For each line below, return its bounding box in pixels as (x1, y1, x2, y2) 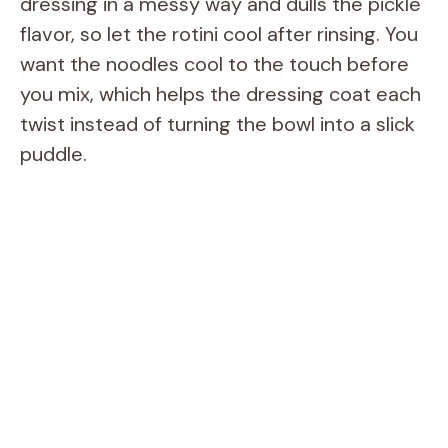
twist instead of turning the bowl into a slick (20, 111, 415, 137)
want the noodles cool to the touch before (20, 51, 409, 77)
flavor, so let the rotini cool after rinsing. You (20, 21, 418, 47)
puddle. (20, 141, 87, 167)
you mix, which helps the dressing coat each (20, 81, 421, 107)
